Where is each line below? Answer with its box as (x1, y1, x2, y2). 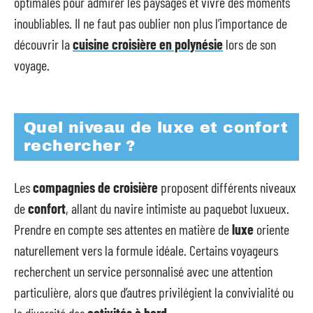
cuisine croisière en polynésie (73, 35, 223, 52)
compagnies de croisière (33, 178, 158, 196)
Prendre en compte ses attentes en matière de (14, 220, 232, 238)
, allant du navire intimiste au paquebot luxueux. (66, 199, 289, 217)
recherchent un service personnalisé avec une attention (14, 262, 272, 279)
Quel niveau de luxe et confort (24, 119, 288, 136)
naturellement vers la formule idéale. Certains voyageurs (14, 241, 278, 259)
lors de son (223, 35, 276, 52)
